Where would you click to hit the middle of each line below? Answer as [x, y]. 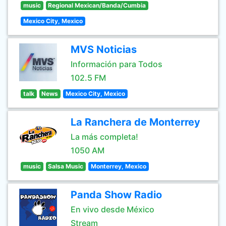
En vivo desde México [112, 209]
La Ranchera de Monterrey [135, 122]
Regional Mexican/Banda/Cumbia [97, 5]
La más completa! [104, 137]
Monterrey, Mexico [118, 166]
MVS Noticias [104, 49]
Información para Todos [117, 64]
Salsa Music [66, 166]
